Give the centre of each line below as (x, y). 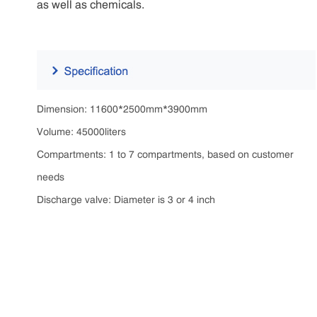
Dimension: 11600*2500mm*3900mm (122, 108)
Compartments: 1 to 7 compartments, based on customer (165, 154)
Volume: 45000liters (81, 131)
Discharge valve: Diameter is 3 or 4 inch (126, 199)
